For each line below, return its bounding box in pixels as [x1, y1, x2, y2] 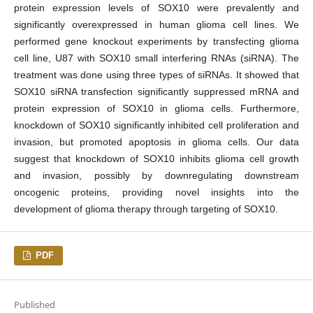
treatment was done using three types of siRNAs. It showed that [13, 68, 300, 80]
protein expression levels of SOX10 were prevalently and [13, 1, 300, 13]
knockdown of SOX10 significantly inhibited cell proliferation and [13, 119, 300, 131]
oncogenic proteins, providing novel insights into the [13, 186, 300, 198]
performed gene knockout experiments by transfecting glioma [13, 35, 300, 47]
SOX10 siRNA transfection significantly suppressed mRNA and [13, 85, 300, 97]
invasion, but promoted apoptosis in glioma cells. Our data [13, 136, 300, 147]
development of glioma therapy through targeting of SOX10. [13, 203, 278, 214]
